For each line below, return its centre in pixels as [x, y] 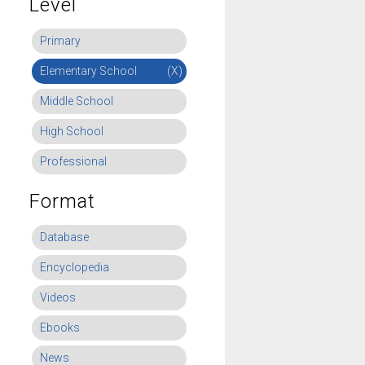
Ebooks [60, 328]
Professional [73, 161]
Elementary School [88, 71]
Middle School [77, 101]
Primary [60, 41]
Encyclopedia [75, 267]
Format [62, 201]
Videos [58, 297]
